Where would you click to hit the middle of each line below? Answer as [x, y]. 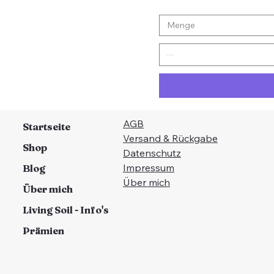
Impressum [148, 168]
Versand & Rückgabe [170, 139]
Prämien [43, 231]
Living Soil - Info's [65, 210]
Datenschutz [152, 153]
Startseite [46, 127]
